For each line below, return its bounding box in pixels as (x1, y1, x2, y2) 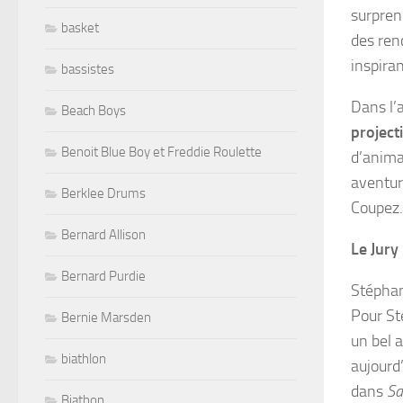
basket (61, 19, 99, 36)
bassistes (61, 60, 114, 77)
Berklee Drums (61, 184, 146, 201)
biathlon (61, 350, 106, 367)
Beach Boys (61, 102, 126, 119)
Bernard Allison (61, 226, 146, 243)
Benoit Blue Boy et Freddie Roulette (61, 143, 262, 160)
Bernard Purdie (61, 267, 146, 284)
